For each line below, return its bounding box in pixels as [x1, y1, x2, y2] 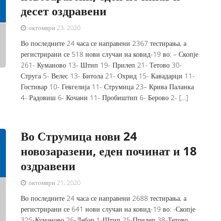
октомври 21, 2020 [27, 178, 81, 187]
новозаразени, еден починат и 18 [21, 143, 197, 159]
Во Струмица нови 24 [21, 128, 138, 144]
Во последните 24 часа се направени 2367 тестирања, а [21, 38, 187, 48]
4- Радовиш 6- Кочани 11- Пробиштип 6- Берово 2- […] [21, 93, 188, 102]
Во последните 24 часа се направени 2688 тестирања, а [21, 193, 187, 203]
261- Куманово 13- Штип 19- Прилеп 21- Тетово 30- [21, 60, 183, 70]
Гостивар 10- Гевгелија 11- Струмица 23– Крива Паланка [21, 82, 194, 91]
